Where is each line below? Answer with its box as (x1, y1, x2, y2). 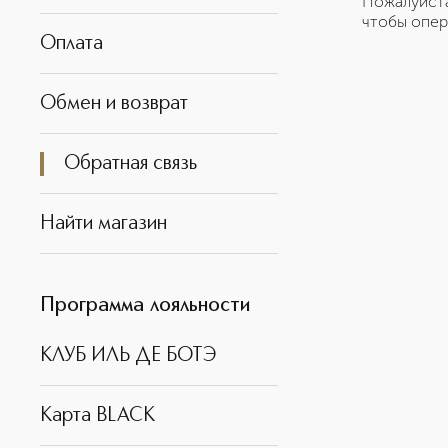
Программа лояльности (40, 296, 250, 316)
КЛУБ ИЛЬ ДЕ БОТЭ (40, 345, 216, 366)
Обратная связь (64, 153, 197, 174)
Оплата (40, 33, 103, 54)
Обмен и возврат (40, 93, 188, 114)
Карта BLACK (40, 405, 155, 426)
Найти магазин (40, 213, 167, 234)
